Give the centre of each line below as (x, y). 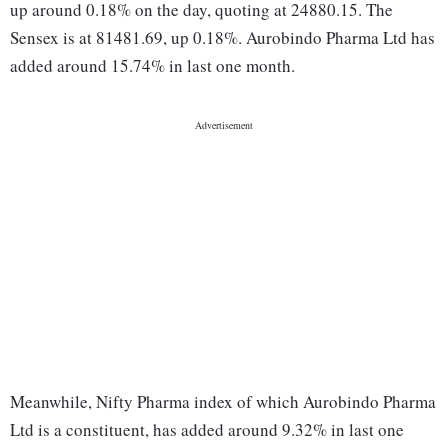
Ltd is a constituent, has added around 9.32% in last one (207, 430)
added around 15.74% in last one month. (152, 66)
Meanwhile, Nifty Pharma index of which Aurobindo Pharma (223, 402)
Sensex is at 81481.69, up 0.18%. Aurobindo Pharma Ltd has (222, 38)
